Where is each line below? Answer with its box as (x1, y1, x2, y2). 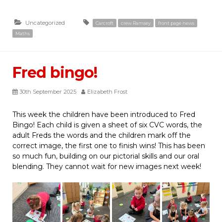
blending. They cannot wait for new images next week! (12, 162, 201, 171)
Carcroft (96, 20, 113, 26)
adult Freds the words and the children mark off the (12, 131, 191, 140)
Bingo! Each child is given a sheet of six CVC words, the (12, 120, 202, 130)
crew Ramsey (121, 20, 151, 26)
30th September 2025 (19, 88, 76, 96)
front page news (158, 20, 194, 26)
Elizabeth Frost (87, 88, 127, 96)
